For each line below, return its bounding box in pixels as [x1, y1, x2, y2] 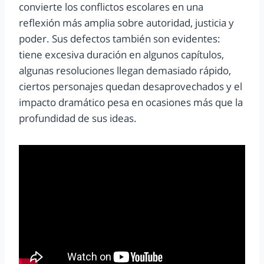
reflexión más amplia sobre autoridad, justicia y [19, 16, 234, 30]
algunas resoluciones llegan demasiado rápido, [19, 64, 231, 78]
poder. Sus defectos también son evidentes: [19, 32, 220, 46]
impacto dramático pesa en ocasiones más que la [19, 95, 243, 110]
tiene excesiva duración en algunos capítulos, [19, 48, 224, 62]
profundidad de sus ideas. [19, 111, 137, 126]
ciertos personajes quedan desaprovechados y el [19, 80, 242, 94]
